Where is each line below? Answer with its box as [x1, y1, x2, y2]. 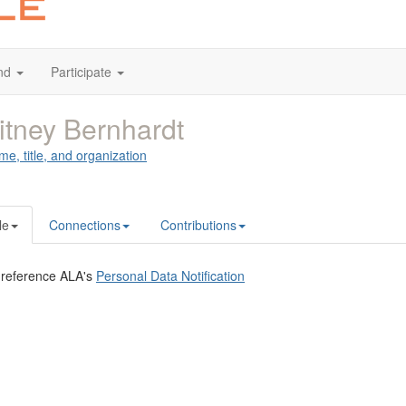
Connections [49, 216, 121, 234]
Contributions [160, 216, 237, 234]
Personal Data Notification [96, 266, 245, 285]
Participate [51, 63, 111, 81]
